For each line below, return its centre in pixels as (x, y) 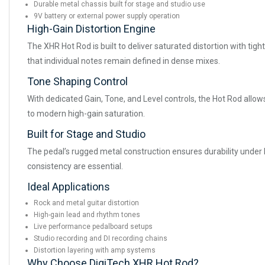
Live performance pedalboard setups (93, 227)
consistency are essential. (75, 167)
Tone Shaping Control (77, 82)
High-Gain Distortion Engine (91, 29)
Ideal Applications (69, 187)
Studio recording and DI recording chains (101, 239)
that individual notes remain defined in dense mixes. (124, 61)
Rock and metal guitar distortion (86, 203)
